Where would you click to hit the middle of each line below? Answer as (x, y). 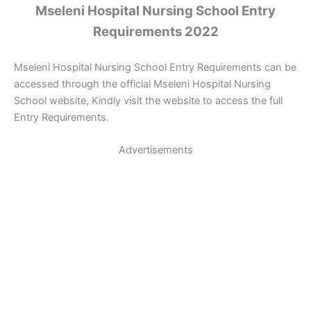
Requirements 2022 (155, 32)
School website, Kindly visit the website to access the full (148, 100)
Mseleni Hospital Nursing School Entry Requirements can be (155, 67)
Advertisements (155, 150)
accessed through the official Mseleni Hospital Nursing (142, 84)
